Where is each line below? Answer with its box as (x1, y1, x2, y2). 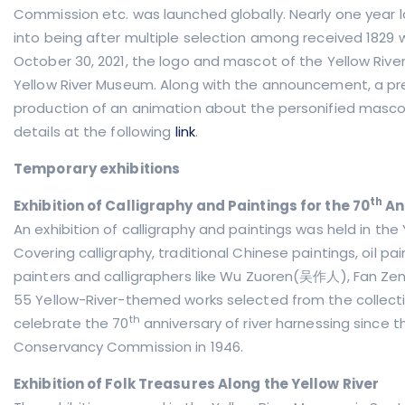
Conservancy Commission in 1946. (14, 337, 244, 356)
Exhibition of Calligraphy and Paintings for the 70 (14, 196, 370, 215)
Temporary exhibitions (14, 159, 181, 178)
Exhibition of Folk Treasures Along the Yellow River (14, 374, 380, 393)
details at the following (14, 122, 172, 141)
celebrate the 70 (14, 314, 129, 333)
